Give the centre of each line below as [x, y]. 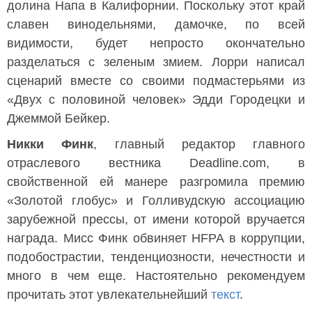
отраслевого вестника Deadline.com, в [156, 163]
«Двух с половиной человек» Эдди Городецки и [156, 100]
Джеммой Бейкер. [58, 118]
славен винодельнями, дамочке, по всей [156, 24]
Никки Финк [50, 144]
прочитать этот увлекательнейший [109, 295]
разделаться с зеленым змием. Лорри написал [156, 62]
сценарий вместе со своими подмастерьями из [156, 81]
